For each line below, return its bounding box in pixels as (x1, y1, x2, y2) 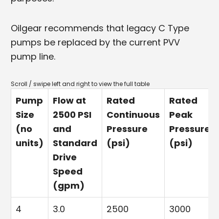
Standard (53, 136, 98, 149)
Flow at (53, 94, 87, 107)
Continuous (107, 108, 160, 121)
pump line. (11, 50, 56, 63)
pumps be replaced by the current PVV (11, 36, 180, 48)
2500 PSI (53, 108, 92, 121)
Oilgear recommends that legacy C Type (11, 22, 190, 34)
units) (16, 136, 44, 149)
